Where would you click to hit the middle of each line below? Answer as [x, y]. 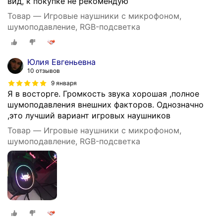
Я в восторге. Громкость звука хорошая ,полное [103, 94]
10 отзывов [44, 71]
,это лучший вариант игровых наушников [89, 116]
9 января [64, 83]
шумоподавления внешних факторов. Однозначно [106, 105]
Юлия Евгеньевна [61, 62]
